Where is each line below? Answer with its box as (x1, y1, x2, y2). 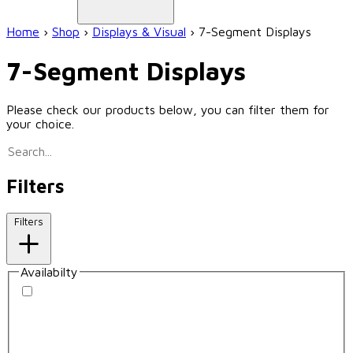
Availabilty (20, 265, 78, 280)
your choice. (6, 117, 74, 132)
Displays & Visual (92, 24, 186, 39)
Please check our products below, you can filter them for (6, 102, 329, 117)
